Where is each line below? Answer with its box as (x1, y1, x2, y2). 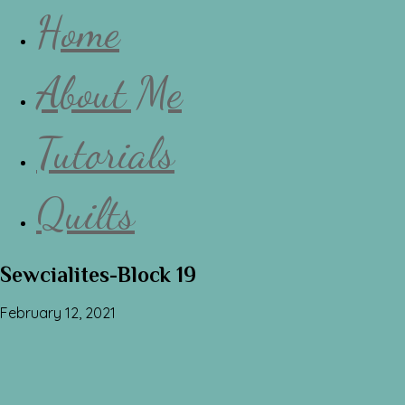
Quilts (36, 187, 135, 240)
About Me (36, 66, 182, 118)
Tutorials (36, 127, 174, 179)
